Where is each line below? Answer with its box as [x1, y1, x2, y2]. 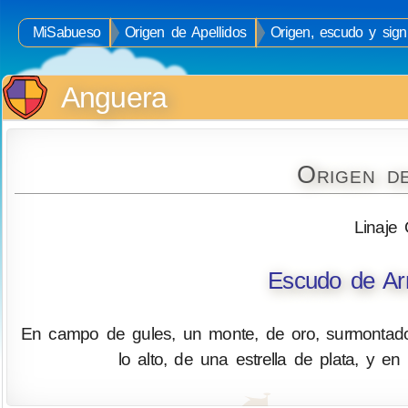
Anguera [60, 80, 168, 114]
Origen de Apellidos [125, 25, 247, 40]
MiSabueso [33, 25, 101, 40]
